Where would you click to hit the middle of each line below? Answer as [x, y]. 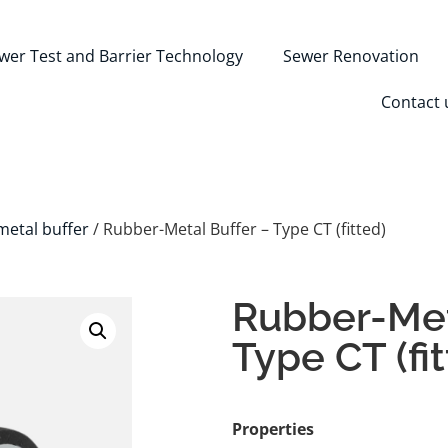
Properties [272, 429]
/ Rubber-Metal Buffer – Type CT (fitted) [237, 229]
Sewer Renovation [350, 55]
